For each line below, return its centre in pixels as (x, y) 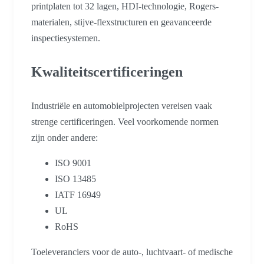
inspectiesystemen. (66, 38)
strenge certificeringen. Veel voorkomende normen (125, 122)
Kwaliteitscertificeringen (107, 72)
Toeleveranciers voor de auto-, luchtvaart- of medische (132, 252)
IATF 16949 (78, 195)
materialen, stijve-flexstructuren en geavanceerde (121, 22)
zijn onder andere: (65, 138)
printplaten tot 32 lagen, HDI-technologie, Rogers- (125, 6)
